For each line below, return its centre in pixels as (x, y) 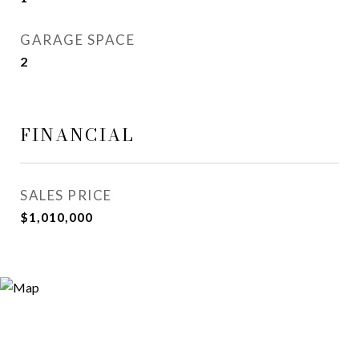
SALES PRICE (66, 195)
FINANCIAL (77, 135)
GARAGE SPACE (77, 40)
